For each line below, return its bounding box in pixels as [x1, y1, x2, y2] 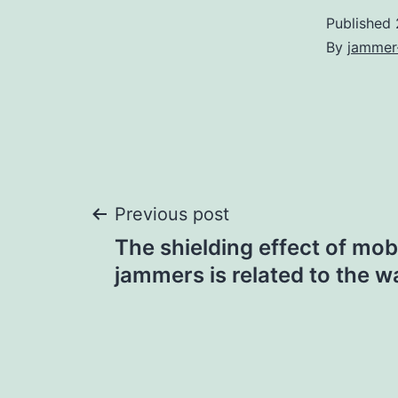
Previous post [115, 203, 229, 226]
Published [326, 14, 395, 33]
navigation [88, 254, 295, 307]
